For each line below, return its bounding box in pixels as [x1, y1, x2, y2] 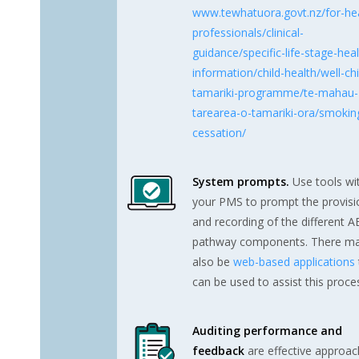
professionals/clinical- [192, 25, 304, 41]
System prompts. [192, 174, 289, 190]
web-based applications [233, 254, 355, 270]
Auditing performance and [192, 323, 342, 339]
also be [192, 254, 233, 270]
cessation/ [192, 125, 246, 141]
